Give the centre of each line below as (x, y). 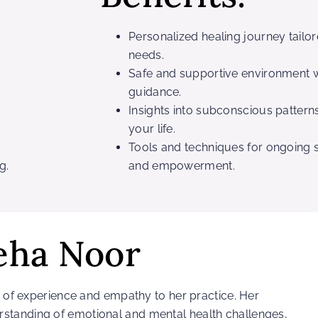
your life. (152, 128)
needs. (146, 55)
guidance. (155, 92)
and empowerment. (182, 165)
